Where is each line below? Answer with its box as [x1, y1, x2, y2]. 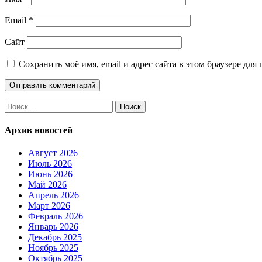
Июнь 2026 [28, 169, 73, 180]
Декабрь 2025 [28, 232, 82, 243]
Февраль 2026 [28, 211, 83, 222]
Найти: [4, 99, 32, 110]
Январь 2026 [28, 222, 78, 232]
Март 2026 [28, 201, 70, 211]
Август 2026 [28, 148, 78, 158]
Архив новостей [5, 125, 73, 135]
